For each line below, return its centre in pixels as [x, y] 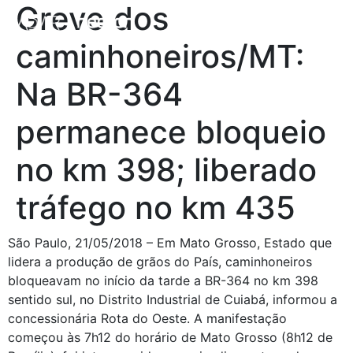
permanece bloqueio [171, 132]
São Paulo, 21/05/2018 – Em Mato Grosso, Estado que [170, 243]
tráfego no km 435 [156, 208]
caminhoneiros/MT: [160, 56]
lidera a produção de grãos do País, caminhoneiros [160, 262]
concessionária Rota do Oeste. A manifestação [147, 318]
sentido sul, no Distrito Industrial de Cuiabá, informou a [173, 299]
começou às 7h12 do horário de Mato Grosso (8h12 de [170, 337]
